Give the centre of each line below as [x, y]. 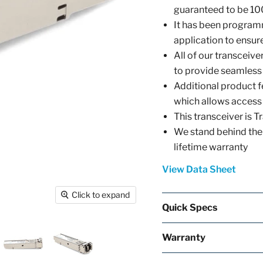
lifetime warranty [210, 147]
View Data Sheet [199, 169]
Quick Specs [189, 208]
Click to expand [101, 195]
